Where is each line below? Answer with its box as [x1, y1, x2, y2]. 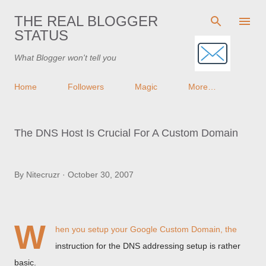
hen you [55, 224, 88, 234]
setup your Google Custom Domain [88, 224, 220, 234]
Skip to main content [94, 10, 172, 20]
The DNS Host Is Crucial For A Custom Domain [14, 127, 238, 139]
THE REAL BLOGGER [14, 13, 158, 29]
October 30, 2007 [68, 170, 134, 179]
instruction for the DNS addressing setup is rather [55, 241, 240, 251]
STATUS [14, 27, 68, 43]
